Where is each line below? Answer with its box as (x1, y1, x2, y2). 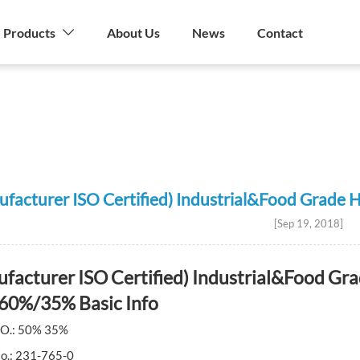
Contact (257, 24, 303, 40)
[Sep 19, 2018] (274, 217, 343, 230)
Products (3, 24, 55, 40)
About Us (107, 24, 160, 40)
